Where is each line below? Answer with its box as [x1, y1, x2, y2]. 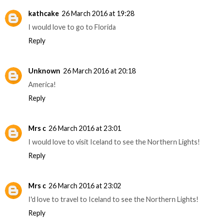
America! [28, 80, 56, 89]
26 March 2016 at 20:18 [63, 66, 136, 75]
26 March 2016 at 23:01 [49, 124, 121, 132]
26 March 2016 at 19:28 [62, 9, 134, 18]
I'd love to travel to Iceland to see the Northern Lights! [28, 195, 199, 203]
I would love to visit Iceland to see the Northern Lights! [28, 137, 200, 146]
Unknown [28, 66, 60, 75]
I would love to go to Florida [28, 22, 116, 31]
